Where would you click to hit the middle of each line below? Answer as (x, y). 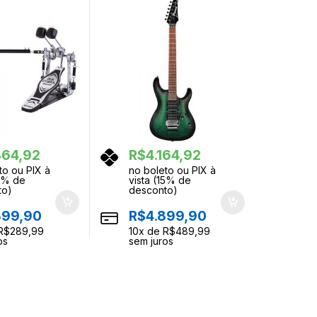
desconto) (153, 190)
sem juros (151, 241)
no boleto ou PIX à (172, 170)
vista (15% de (160, 180)
